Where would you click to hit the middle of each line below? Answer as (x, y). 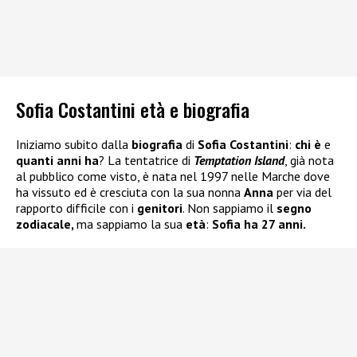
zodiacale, (46, 224)
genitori (160, 208)
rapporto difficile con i (76, 208)
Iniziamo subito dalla (74, 144)
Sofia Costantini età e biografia (133, 109)
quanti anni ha (57, 160)
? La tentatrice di (146, 160)
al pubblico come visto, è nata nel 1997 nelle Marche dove (173, 176)
